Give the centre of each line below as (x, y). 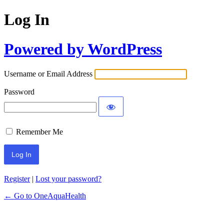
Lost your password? (68, 179)
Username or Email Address (48, 74)
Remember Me (39, 132)
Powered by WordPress (83, 49)
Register (17, 179)
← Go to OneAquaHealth (45, 196)
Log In (27, 20)
